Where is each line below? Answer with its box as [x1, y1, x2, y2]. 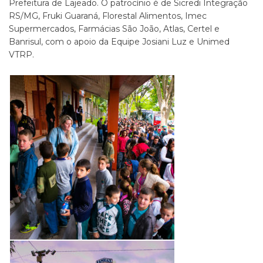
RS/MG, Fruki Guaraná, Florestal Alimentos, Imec [9, 11, 207, 21]
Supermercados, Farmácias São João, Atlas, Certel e [9, 23, 220, 34]
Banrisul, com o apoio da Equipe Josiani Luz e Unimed [9, 36, 230, 47]
